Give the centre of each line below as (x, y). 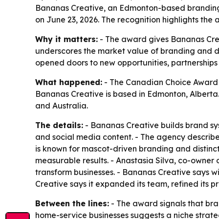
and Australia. (62, 106)
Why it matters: (66, 39)
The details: (59, 125)
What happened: (69, 82)
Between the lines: (72, 203)
